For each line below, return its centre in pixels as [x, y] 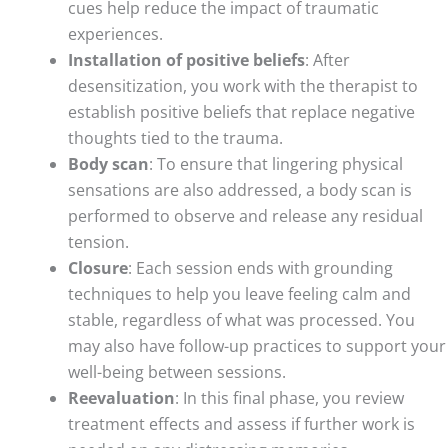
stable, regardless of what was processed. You [241, 319]
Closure [98, 267]
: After [327, 59]
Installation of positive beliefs [186, 59]
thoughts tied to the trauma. [175, 137]
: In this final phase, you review [289, 397]
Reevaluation [121, 397]
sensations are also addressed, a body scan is [240, 189]
